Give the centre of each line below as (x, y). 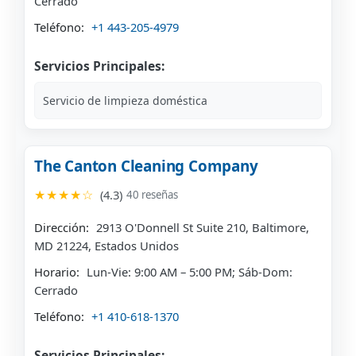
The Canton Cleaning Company (146, 166)
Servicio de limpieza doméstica (125, 101)
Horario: (57, 272)
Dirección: (62, 228)
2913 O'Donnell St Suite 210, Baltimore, (201, 228)
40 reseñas (152, 195)
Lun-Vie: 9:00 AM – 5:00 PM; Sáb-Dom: (188, 272)
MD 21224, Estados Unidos (106, 246)
